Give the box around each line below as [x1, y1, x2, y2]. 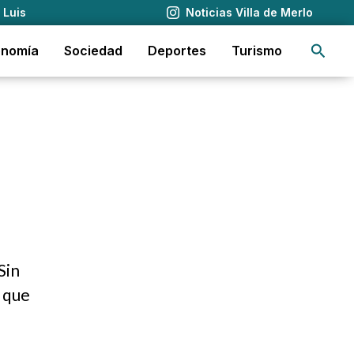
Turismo [232, 43, 282, 58]
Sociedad [64, 43, 122, 58]
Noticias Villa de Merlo [186, 6, 313, 19]
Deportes [148, 43, 206, 58]
